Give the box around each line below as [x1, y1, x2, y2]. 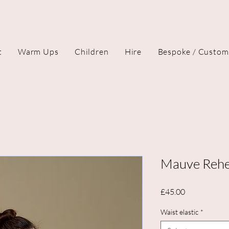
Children [74, 47, 109, 57]
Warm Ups [17, 47, 59, 57]
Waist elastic [161, 208, 198, 217]
